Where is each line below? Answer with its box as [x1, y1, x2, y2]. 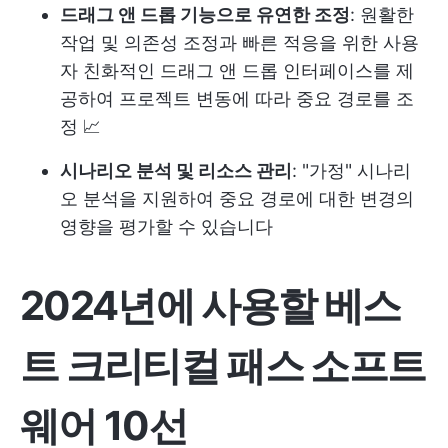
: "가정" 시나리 [292, 159, 411, 181]
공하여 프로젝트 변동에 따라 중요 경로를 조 [60, 87, 414, 109]
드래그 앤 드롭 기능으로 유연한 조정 [60, 3, 350, 25]
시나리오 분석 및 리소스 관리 [60, 159, 292, 181]
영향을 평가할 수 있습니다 [60, 215, 273, 237]
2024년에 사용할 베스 [20, 280, 401, 330]
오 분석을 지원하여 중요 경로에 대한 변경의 [60, 187, 414, 209]
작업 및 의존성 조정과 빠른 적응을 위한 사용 [60, 31, 419, 53]
